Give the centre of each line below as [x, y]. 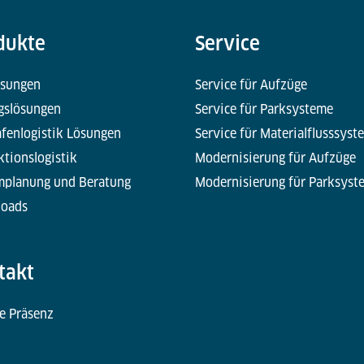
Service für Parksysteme [264, 110]
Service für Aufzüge [251, 85]
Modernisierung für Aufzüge [275, 158]
